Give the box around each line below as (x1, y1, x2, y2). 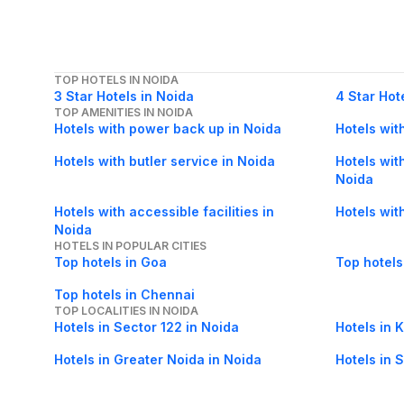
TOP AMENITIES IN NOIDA (54, 106, 193, 120)
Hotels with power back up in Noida (54, 121, 281, 137)
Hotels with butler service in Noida (54, 153, 275, 170)
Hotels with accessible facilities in (54, 204, 274, 220)
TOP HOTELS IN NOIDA (54, 73, 179, 87)
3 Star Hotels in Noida (54, 88, 194, 105)
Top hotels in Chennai (54, 287, 195, 303)
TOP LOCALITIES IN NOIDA (54, 304, 198, 318)
